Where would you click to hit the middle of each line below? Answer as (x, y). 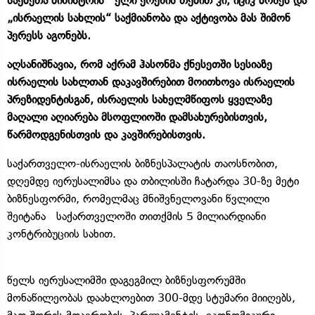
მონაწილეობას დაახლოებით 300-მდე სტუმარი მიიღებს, (151, 297)
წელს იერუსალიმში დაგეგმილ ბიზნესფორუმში (126, 280)
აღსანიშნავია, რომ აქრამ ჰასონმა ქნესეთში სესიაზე (140, 64)
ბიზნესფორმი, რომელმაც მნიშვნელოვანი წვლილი (138, 198)
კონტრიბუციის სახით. (62, 233)
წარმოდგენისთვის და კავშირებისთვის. (106, 134)
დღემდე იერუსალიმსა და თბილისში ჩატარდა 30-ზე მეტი (153, 181)
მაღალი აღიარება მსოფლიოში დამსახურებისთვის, (137, 117)
